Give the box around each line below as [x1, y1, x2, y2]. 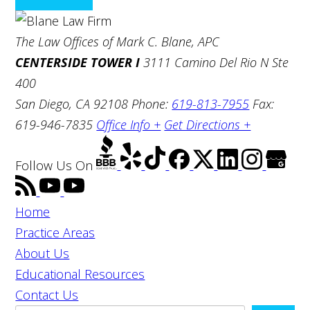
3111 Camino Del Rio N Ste [140, 53, 289, 71]
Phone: [131, 95, 172, 112]
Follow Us [15, 156, 73, 174]
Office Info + [96, 116, 161, 133]
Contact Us [15, 286, 79, 304]
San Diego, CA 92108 [15, 95, 132, 112]
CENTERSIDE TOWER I [15, 53, 140, 71]
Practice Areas [15, 224, 95, 241]
